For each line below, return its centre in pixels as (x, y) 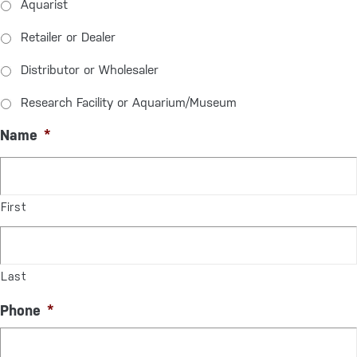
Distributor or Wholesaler (90, 70)
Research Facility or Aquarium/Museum (129, 102)
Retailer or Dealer (68, 37)
